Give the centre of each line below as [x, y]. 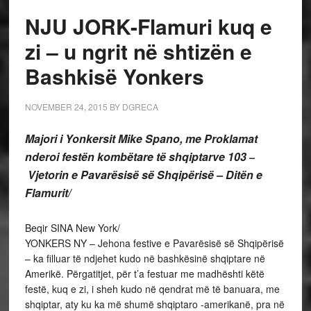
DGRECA [140, 107]
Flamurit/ [48, 193]
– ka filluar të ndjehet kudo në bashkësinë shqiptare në [145, 258]
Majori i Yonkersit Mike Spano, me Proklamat [141, 138]
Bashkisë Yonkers [114, 76]
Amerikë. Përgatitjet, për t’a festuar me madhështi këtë [144, 274]
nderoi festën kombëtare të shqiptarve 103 [137, 157]
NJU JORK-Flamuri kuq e [148, 26]
